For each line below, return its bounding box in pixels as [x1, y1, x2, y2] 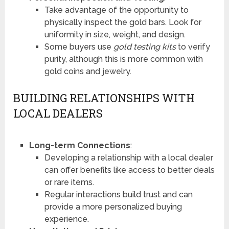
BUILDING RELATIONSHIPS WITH [13, 90, 195, 105]
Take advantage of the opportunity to [44, 5, 189, 15]
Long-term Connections [29, 140, 130, 150]
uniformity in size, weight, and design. [44, 29, 186, 39]
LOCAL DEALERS [13, 105, 103, 121]
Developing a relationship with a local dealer [44, 152, 213, 163]
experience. [44, 214, 89, 224]
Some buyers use [44, 41, 113, 52]
